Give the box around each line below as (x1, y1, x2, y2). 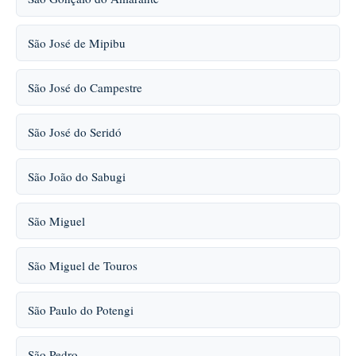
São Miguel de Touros (28, 257, 137, 273)
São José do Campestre (28, 79, 142, 95)
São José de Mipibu (28, 35, 126, 51)
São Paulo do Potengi (28, 302, 133, 318)
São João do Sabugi (28, 168, 126, 184)
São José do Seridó (28, 124, 122, 140)
